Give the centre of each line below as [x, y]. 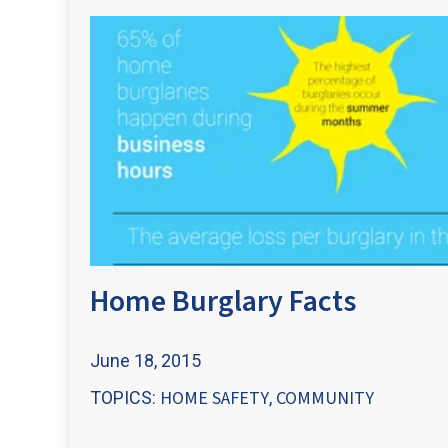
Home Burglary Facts [223, 302]
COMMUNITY [325, 399]
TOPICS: [125, 398]
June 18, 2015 [145, 360]
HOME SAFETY [214, 399]
